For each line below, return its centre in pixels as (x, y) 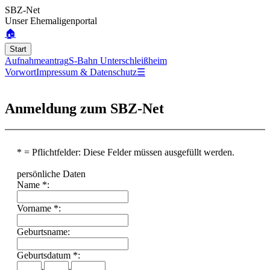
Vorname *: (39, 208)
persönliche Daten (51, 174)
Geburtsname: (43, 231)
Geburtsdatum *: (49, 255)
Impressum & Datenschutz (86, 72)
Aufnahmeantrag (37, 61)
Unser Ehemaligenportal (51, 21)
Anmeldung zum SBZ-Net (84, 108)
